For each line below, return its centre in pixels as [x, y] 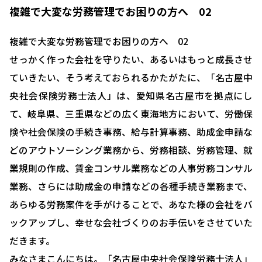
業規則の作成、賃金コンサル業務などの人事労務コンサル [131, 168]
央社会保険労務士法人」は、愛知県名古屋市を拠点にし [131, 95]
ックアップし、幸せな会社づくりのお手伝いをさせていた [131, 222]
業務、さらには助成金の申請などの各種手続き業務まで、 [131, 186]
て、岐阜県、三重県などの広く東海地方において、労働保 [131, 113]
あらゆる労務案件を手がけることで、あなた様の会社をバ [131, 204]
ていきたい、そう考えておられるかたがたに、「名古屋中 [131, 77]
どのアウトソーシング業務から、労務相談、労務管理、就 [131, 150]
